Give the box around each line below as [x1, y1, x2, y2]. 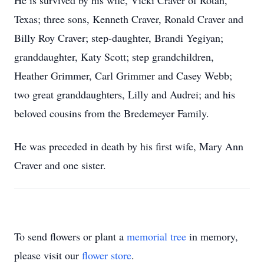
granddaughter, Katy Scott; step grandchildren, [14, 49, 214, 64]
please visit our [14, 248, 82, 262]
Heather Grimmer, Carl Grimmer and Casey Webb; [14, 68, 232, 82]
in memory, [186, 229, 238, 243]
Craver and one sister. [14, 158, 106, 172]
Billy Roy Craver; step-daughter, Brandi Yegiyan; [14, 31, 223, 45]
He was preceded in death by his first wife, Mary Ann [14, 139, 243, 153]
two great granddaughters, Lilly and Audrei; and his [14, 87, 235, 101]
